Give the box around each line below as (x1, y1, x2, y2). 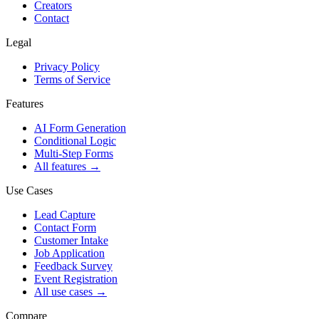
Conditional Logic (34, 134, 116, 147)
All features (34, 159, 86, 172)
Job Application (34, 246, 105, 259)
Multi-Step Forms (34, 147, 113, 159)
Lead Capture (34, 208, 95, 221)
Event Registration (34, 272, 117, 285)
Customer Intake (34, 234, 108, 246)
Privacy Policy (34, 60, 100, 73)
